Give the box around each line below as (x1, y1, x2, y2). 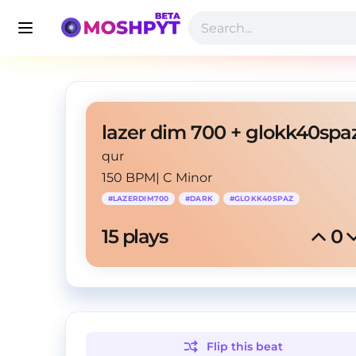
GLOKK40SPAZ (234, 194, 294, 203)
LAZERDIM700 (112, 194, 169, 203)
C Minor (163, 170, 212, 185)
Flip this (207, 339, 257, 354)
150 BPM (102, 170, 156, 185)
